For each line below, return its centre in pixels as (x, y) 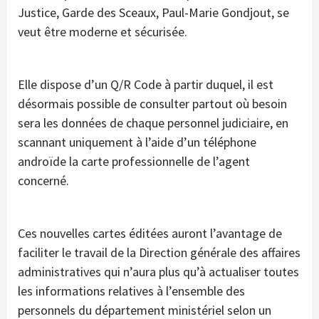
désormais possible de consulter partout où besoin (152, 103)
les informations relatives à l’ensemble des (131, 291)
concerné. (43, 180)
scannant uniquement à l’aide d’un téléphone (137, 142)
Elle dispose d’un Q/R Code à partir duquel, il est (146, 84)
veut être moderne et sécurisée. (103, 31)
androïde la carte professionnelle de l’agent (134, 161)
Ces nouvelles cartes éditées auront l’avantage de (150, 233)
